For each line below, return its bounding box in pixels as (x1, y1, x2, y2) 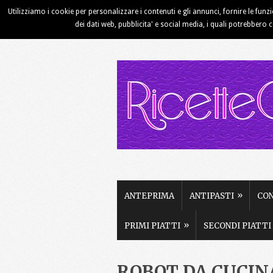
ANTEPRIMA (124, 191, 174, 201)
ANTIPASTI (190, 191, 234, 201)
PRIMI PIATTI (124, 221, 180, 231)
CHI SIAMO (159, 11, 204, 21)
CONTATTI (219, 11, 262, 21)
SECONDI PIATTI (204, 221, 271, 231)
